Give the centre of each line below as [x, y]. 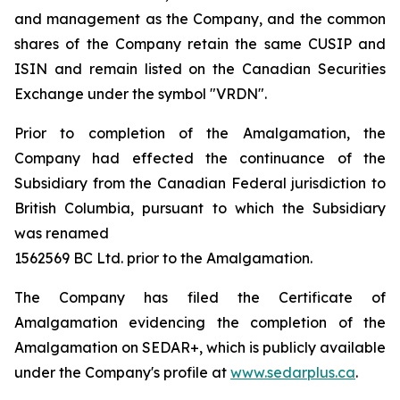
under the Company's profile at [122, 372]
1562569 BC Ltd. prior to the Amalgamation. [163, 258]
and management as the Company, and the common [200, 19]
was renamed [62, 233]
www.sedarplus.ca [293, 372]
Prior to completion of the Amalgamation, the [200, 133]
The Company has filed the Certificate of [200, 297]
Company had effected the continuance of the [200, 158]
